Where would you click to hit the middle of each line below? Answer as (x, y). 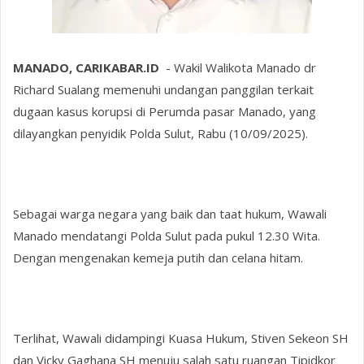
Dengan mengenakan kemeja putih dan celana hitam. (158, 257)
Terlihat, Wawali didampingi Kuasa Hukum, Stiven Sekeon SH (181, 338)
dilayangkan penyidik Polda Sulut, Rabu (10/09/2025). (161, 133)
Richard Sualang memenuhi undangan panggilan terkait (164, 89)
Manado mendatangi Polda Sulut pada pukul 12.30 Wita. (167, 235)
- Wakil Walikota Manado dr (239, 67)
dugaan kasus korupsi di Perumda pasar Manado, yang (165, 111)
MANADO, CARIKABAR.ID (87, 67)
